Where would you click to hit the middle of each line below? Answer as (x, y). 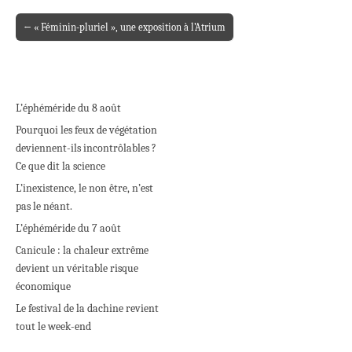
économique (43, 286)
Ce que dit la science (60, 166)
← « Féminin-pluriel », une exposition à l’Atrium (125, 27)
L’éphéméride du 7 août (68, 228)
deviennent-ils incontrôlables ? (86, 148)
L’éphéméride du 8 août (68, 108)
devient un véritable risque (77, 268)
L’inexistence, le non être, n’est (84, 188)
